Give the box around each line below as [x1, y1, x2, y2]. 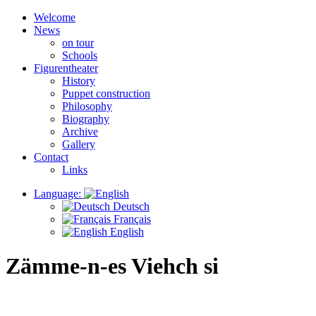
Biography [62, 113, 109, 125]
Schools [62, 49, 97, 61]
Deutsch [110, 200, 150, 212]
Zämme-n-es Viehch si [6, 253, 219, 279]
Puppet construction [62, 87, 150, 99]
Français [111, 213, 151, 225]
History [62, 75, 95, 87]
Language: [34, 188, 84, 200]
